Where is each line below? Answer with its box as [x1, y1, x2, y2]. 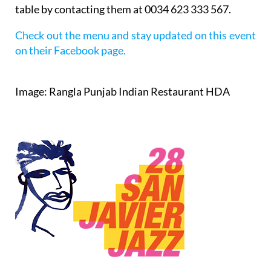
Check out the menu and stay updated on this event [15, 28, 256, 42]
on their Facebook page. [15, 44, 126, 57]
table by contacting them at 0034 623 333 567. [15, 2, 231, 16]
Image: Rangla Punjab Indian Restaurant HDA [15, 85, 230, 99]
